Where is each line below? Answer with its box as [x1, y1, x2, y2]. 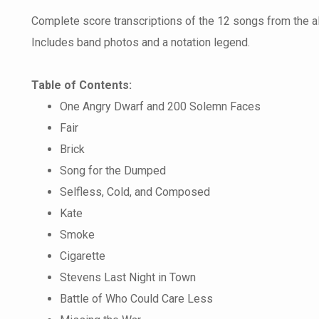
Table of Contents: [31, 78, 132, 92]
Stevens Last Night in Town [60, 271, 196, 284]
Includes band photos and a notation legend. [31, 36, 250, 49]
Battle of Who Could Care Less [60, 292, 213, 305]
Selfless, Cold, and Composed [60, 185, 210, 199]
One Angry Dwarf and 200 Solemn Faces [60, 100, 261, 113]
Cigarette [60, 249, 105, 263]
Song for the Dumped [60, 164, 166, 177]
